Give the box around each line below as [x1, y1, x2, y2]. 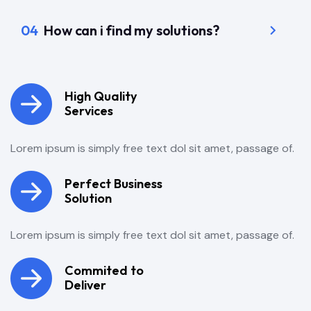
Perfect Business [65, 175, 162, 192]
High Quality [65, 88, 137, 105]
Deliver [65, 277, 106, 294]
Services [65, 103, 113, 119]
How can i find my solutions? [41, 22, 219, 40]
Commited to [65, 262, 144, 279]
